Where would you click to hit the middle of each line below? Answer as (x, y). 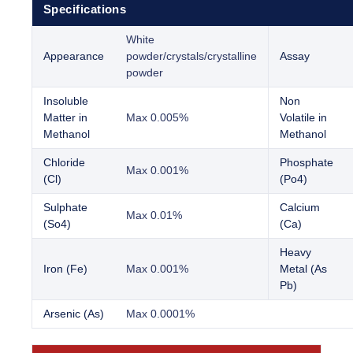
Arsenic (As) (74, 314)
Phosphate (307, 163)
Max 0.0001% (160, 314)
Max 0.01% (154, 216)
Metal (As (303, 269)
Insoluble (66, 101)
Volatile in (303, 118)
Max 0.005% (157, 118)
